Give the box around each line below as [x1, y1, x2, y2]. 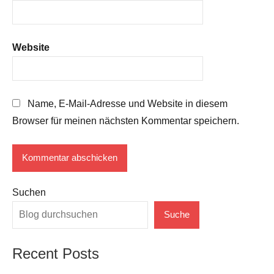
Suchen [12, 187, 46, 198]
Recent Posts [12, 245, 99, 262]
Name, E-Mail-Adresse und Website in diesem [28, 98, 228, 109]
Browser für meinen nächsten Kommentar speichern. [12, 115, 239, 126]
